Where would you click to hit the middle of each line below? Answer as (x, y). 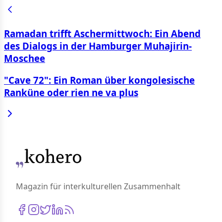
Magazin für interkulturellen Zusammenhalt (98, 187)
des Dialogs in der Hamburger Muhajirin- (98, 46)
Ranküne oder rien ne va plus (71, 92)
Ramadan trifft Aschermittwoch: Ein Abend (102, 33)
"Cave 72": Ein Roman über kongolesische (99, 80)
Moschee (25, 58)
